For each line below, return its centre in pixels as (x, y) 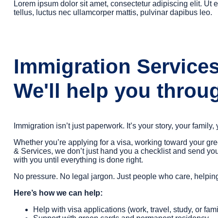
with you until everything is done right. (78, 160)
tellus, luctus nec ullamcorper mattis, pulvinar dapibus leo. (113, 12)
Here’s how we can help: (58, 193)
